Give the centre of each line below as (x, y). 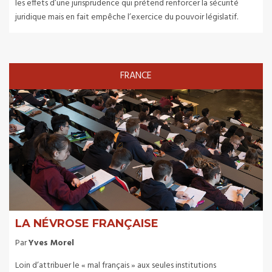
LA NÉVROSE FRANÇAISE (87, 223)
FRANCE (136, 76)
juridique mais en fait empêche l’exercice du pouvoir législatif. (127, 17)
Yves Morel (51, 243)
